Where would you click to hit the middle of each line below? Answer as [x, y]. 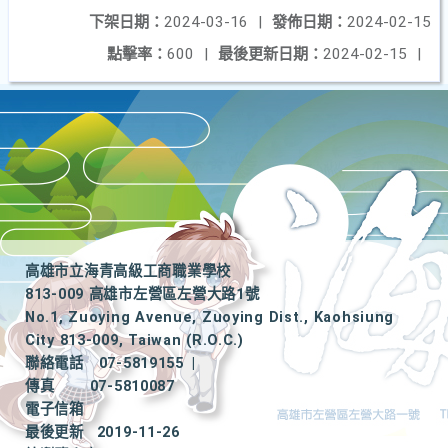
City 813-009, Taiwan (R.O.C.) [134, 340]
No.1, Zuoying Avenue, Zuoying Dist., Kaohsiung [210, 317]
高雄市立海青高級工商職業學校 [128, 271]
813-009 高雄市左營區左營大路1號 [142, 294]
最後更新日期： [270, 54]
